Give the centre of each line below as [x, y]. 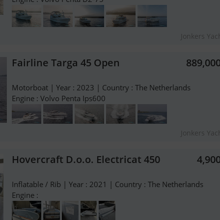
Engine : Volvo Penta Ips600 [59, 98]
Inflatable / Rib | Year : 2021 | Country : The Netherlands [108, 184]
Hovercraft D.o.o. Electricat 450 [86, 160]
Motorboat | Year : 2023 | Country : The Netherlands [101, 87]
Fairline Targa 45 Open [66, 63]
